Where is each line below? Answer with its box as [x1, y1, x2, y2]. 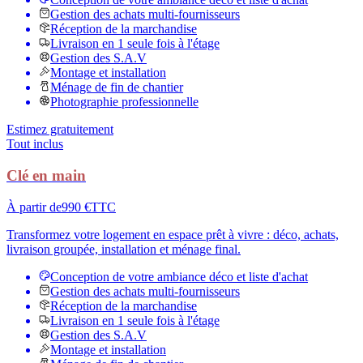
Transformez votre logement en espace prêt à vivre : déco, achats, [6, 227, 339, 241]
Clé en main [6, 166, 86, 184]
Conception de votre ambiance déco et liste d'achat [50, 269, 308, 284]
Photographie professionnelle [50, 95, 199, 109]
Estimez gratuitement [6, 122, 113, 137]
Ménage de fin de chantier [50, 80, 183, 95]
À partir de [6, 199, 62, 214]
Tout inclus [6, 137, 63, 152]
